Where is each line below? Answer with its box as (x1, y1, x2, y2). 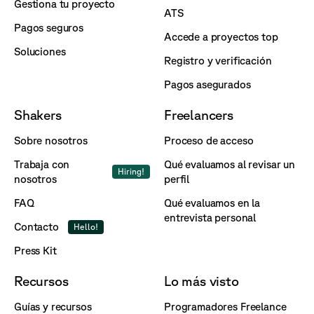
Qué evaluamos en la (164, 197, 261, 209)
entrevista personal (164, 212, 257, 224)
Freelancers (164, 107, 233, 123)
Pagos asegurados (164, 78, 251, 90)
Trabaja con (14, 158, 70, 170)
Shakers (14, 107, 62, 123)
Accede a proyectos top (164, 31, 278, 43)
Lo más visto (164, 273, 239, 289)
